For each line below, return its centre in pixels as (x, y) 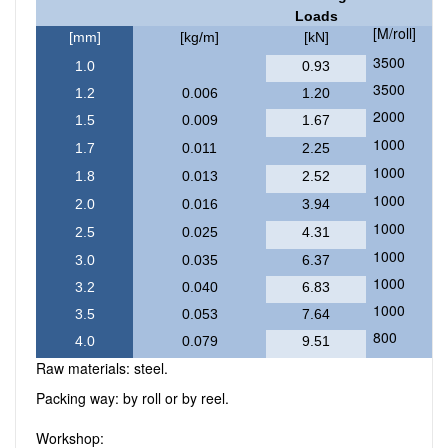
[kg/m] (199, 37)
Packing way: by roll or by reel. (134, 398)
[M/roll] (394, 33)
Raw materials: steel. (102, 368)
